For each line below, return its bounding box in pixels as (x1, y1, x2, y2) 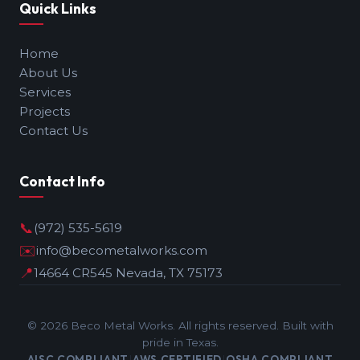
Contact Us (19, 123, 88, 139)
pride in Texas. (141, 336, 219, 350)
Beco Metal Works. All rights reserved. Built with (67, 319, 333, 333)
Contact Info (19, 172, 105, 191)
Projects (19, 104, 70, 120)
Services (19, 84, 71, 100)
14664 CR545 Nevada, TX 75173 (34, 265, 223, 281)
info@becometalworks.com (36, 243, 207, 259)
